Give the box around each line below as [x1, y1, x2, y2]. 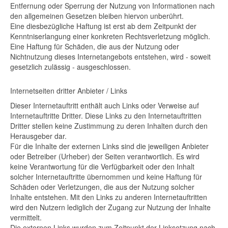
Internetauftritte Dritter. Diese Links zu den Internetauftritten [10, 110, 202, 121]
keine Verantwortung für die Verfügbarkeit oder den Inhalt [10, 161, 194, 172]
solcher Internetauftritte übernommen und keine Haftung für [10, 172, 202, 182]
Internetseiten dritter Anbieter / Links [10, 85, 127, 96]
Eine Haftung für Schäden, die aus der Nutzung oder [10, 41, 179, 51]
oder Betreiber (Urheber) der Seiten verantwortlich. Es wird [10, 151, 199, 161]
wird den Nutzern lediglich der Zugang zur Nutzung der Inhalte [10, 202, 211, 212]
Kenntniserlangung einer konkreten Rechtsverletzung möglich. [10, 31, 210, 41]
